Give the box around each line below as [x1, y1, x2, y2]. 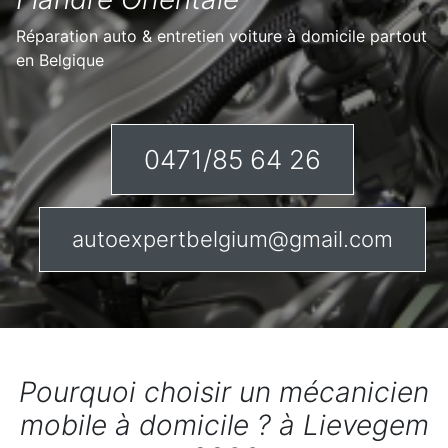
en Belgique [16, 50, 104, 70]
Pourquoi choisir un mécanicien [19, 375, 429, 409]
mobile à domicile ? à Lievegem [19, 408, 429, 442]
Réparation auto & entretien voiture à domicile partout [16, 26, 427, 46]
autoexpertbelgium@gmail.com [71, 226, 393, 252]
